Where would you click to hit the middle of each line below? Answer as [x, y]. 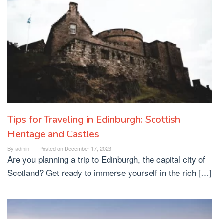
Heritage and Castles [53, 134]
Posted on [52, 148]
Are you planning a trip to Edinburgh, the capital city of [106, 159]
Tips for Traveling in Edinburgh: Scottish [94, 119]
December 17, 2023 [88, 148]
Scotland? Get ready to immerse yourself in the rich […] [109, 172]
